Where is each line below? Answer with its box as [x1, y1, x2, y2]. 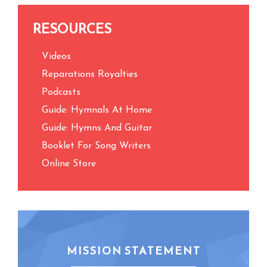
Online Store [42, 159, 96, 169]
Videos [42, 52, 71, 61]
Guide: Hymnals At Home [42, 105, 152, 115]
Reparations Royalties [42, 70, 138, 79]
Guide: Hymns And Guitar [42, 123, 152, 133]
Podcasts [42, 88, 80, 97]
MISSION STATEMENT [66, 243, 201, 259]
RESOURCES [33, 19, 111, 39]
